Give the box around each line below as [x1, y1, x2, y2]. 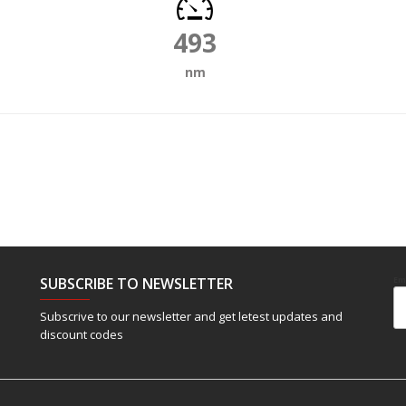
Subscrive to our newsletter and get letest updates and [40, 307, 343, 324]
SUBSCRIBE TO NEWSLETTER [40, 273, 233, 294]
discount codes [40, 325, 123, 343]
